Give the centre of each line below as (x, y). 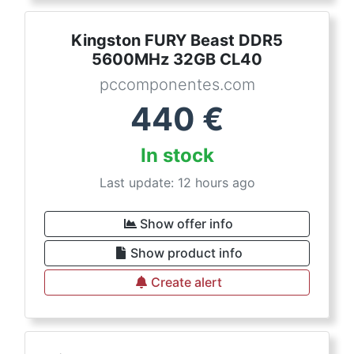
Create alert (186, 282)
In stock (177, 156)
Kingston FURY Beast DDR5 (177, 41)
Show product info (186, 253)
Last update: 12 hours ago (177, 183)
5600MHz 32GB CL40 (177, 60)
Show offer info (186, 224)
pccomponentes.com (177, 85)
